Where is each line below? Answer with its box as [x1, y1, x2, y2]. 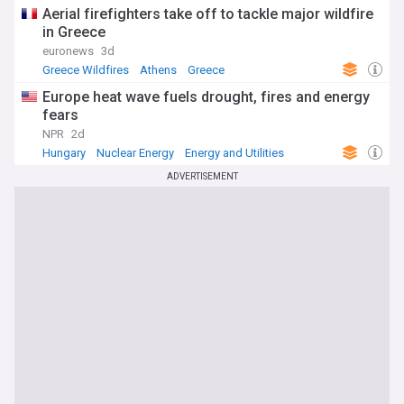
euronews [42, 44, 94, 58]
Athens [140, 63, 177, 77]
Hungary [42, 146, 86, 160]
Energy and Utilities [185, 146, 284, 160]
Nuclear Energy [96, 146, 174, 160]
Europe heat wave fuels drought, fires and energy [42, 88, 370, 106]
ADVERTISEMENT [166, 171, 238, 181]
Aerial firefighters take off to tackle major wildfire [42, 5, 373, 23]
